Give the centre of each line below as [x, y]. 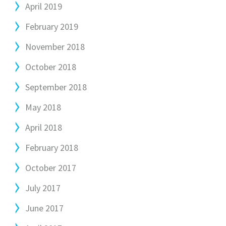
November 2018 [55, 47]
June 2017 [44, 208]
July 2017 [43, 188]
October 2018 [51, 67]
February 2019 [52, 26]
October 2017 [51, 168]
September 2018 [56, 87]
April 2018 [44, 127]
